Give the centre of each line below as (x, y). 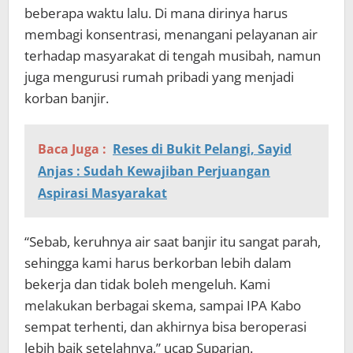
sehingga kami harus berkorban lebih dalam (158, 263)
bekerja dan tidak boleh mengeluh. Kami (147, 284)
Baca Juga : (72, 149)
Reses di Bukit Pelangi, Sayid (202, 149)
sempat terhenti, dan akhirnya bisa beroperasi (165, 327)
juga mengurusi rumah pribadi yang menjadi (159, 77)
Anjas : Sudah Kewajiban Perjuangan (154, 171)
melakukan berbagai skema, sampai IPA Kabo (163, 306)
